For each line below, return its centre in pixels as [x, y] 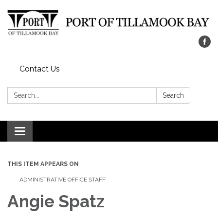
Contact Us [40, 69]
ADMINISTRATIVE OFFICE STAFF [63, 180]
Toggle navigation [52, 132]
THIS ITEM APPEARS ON [43, 164]
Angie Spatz [56, 201]
